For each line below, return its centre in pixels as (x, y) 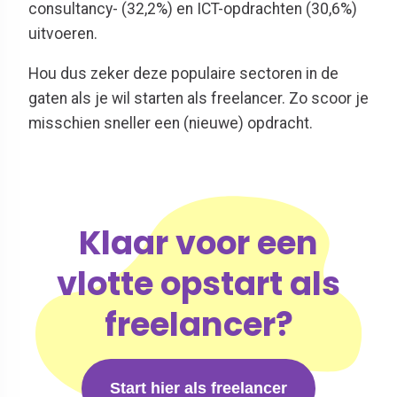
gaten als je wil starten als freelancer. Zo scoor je (198, 99)
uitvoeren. (63, 33)
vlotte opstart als (198, 284)
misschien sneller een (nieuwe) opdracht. (171, 124)
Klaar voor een (198, 243)
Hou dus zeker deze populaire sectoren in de (183, 74)
